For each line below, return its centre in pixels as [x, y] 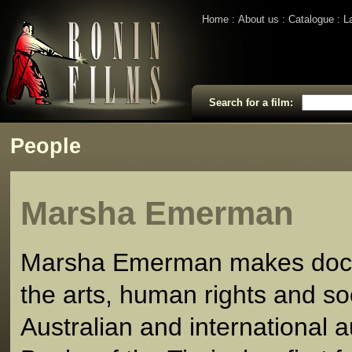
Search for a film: [251, 103]
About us [258, 19]
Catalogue [311, 19]
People [46, 146]
